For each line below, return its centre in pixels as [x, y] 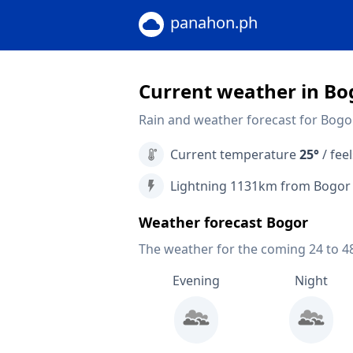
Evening [196, 281]
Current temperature [235, 154]
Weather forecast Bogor [223, 222]
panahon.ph [214, 22]
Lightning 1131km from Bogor [260, 186]
